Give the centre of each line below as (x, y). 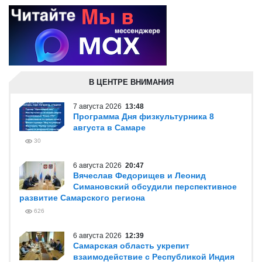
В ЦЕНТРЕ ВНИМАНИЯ (131, 82)
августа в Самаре (109, 127)
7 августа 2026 (99, 106)
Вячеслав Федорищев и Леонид (139, 175)
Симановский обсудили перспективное (155, 187)
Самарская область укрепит (131, 246)
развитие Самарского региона (82, 198)
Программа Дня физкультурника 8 (144, 116)
